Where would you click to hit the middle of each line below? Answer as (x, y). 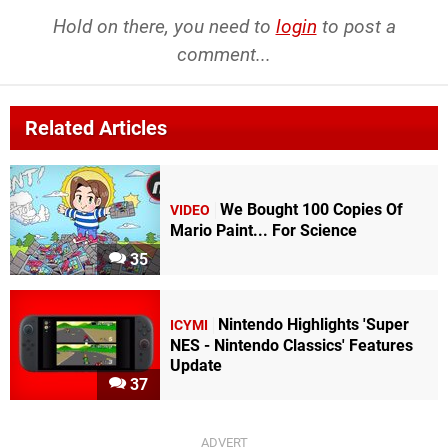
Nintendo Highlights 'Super (313, 324)
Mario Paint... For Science (263, 230)
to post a (356, 26)
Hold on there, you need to (164, 26)
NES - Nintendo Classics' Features (291, 345)
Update (196, 365)
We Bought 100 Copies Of (311, 209)
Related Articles (96, 127)
